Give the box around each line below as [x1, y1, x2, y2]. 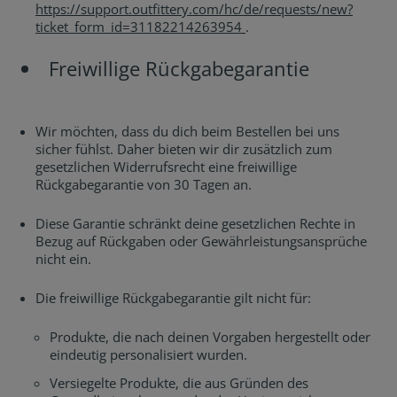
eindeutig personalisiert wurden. [50, 346, 247, 363]
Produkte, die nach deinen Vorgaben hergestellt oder [50, 328, 370, 346]
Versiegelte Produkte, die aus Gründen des [50, 374, 308, 392]
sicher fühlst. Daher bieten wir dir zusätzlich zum [35, 140, 332, 158]
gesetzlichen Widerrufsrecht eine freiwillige [35, 158, 297, 175]
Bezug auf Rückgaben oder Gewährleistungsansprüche [35, 232, 367, 250]
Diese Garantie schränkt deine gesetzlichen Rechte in [35, 214, 355, 232]
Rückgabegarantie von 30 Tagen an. [35, 175, 252, 193]
